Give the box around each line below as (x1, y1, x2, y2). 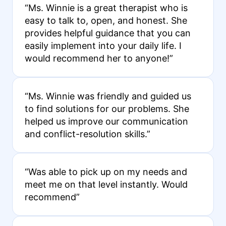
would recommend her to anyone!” (24, 52, 173, 64)
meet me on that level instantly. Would (24, 179, 188, 190)
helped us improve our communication (24, 116, 188, 127)
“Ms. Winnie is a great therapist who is (24, 2, 188, 13)
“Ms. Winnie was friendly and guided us (24, 90, 191, 101)
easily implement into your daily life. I (24, 40, 182, 51)
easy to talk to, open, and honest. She (24, 15, 187, 26)
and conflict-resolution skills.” (24, 128, 150, 139)
